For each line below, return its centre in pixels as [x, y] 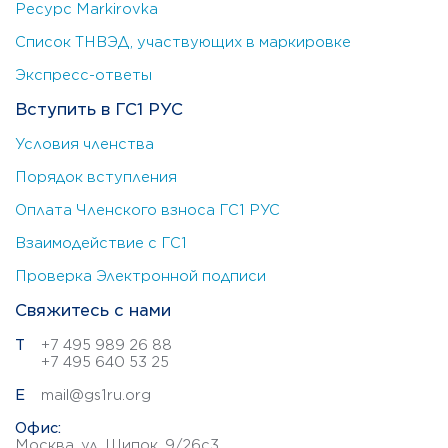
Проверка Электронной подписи [140, 276]
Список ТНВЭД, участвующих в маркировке [183, 42]
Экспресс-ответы [83, 75]
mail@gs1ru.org [96, 395]
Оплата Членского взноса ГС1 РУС [147, 210]
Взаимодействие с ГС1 [101, 243]
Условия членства [84, 144]
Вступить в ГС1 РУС [99, 109]
